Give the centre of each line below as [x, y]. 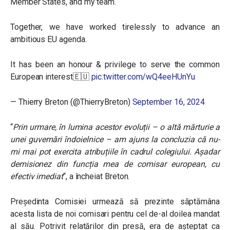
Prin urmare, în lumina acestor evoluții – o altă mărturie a [116, 127]
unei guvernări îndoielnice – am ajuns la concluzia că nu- [115, 139]
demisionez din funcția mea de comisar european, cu [115, 164]
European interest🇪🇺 [51, 76]
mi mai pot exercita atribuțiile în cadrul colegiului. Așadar [115, 151]
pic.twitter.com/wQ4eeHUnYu [143, 76]
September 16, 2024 [169, 102]
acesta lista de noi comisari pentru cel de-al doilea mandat [115, 214]
